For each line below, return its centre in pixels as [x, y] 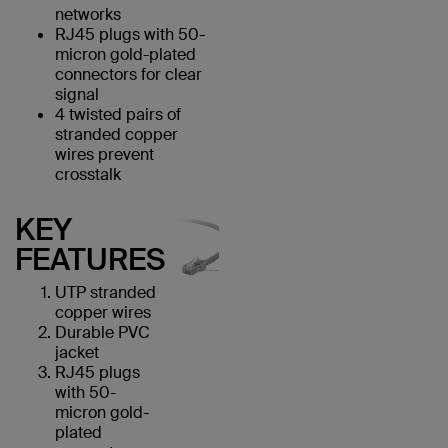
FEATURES [90, 259]
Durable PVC [102, 332]
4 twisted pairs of [118, 114]
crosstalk [88, 174]
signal [77, 94]
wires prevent [104, 154]
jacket [77, 352]
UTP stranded [105, 292]
